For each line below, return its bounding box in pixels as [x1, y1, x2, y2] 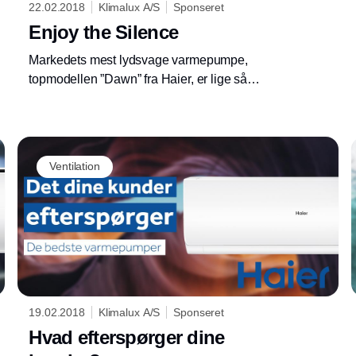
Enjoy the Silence [29, 21, 179, 43]
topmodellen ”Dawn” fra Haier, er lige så [29, 72, 247, 86]
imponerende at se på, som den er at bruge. [29, 91, 268, 105]
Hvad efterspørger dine [29, 327, 225, 349]
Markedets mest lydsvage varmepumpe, [29, 52, 248, 67]
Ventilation [49, 160, 100, 173]
